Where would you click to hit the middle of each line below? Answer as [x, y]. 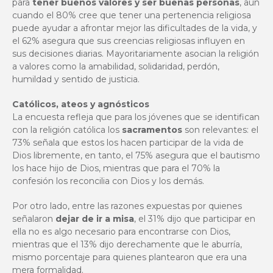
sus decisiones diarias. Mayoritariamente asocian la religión [136, 54]
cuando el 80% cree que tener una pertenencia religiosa [132, 15]
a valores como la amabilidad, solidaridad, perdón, [116, 66]
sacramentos [152, 130]
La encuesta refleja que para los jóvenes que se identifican [136, 117]
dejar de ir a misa [95, 219]
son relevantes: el [220, 130]
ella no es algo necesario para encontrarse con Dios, [121, 232]
